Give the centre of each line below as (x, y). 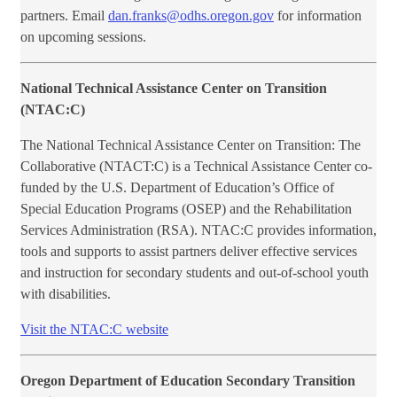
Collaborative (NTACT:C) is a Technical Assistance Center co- (196, 167)
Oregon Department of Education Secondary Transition (188, 381)
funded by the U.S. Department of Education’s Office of (177, 188)
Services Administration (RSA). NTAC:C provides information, (198, 230)
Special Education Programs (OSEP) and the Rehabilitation (186, 209)
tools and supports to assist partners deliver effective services (189, 252)
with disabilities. (66, 294)
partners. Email (64, 16)
